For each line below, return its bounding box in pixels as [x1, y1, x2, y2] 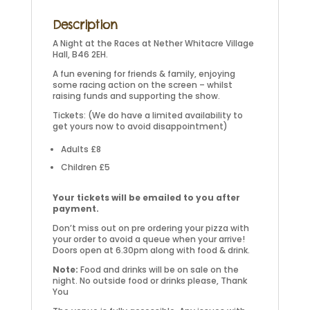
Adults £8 [60, 143, 101, 155]
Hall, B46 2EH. [52, 48, 108, 60]
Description [52, 17, 118, 33]
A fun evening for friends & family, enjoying [52, 68, 235, 80]
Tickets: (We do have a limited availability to [52, 109, 243, 121]
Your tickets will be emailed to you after [52, 192, 240, 203]
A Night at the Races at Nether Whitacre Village [52, 37, 254, 49]
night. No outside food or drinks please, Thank [52, 275, 247, 286]
